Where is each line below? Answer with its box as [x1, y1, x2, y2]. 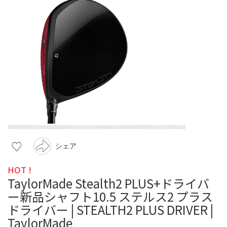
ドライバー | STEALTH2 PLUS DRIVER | [8, 200, 213, 218]
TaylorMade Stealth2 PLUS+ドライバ [8, 174, 209, 192]
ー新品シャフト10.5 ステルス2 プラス [8, 187, 213, 205]
